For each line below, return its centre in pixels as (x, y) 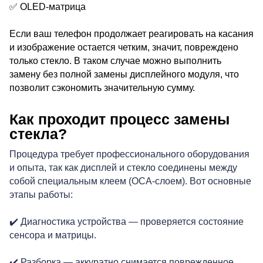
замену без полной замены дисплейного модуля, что (124, 74)
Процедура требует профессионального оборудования (129, 154)
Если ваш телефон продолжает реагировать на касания (131, 33)
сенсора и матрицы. (53, 235)
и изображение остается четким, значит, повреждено (124, 47)
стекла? (38, 134)
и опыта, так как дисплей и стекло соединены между (123, 167)
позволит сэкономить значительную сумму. (102, 87)
